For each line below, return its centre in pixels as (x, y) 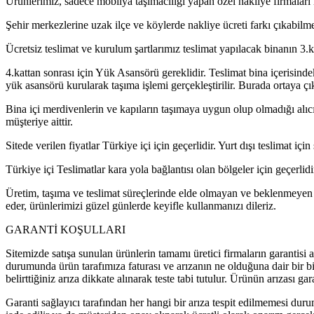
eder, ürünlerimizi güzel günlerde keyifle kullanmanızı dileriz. (141, 205)
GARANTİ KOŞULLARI (66, 229)
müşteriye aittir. (39, 121)
